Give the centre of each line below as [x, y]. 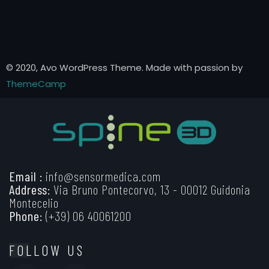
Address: [30, 189]
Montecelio [34, 202]
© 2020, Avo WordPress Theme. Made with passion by [124, 68]
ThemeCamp [36, 84]
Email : [26, 176]
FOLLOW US [47, 250]
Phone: [26, 215]
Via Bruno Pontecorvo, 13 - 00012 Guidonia [150, 189]
